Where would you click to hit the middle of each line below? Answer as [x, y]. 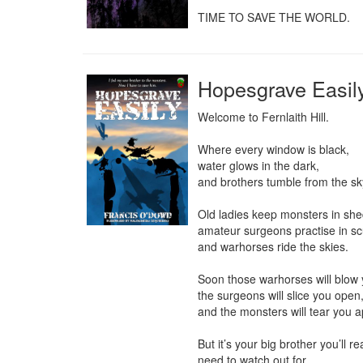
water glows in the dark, [258, 165]
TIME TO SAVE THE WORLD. [274, 17]
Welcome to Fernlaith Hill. [263, 117]
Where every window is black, [273, 149]
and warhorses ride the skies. [273, 246]
